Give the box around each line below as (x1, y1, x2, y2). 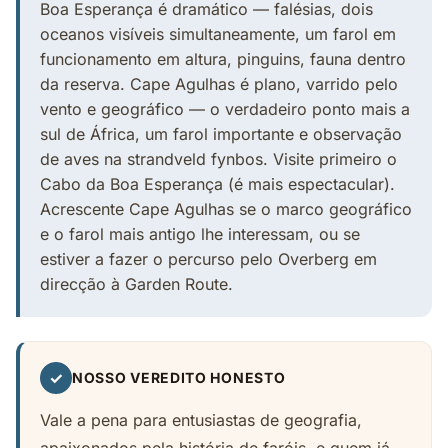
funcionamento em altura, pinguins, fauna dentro (40, 49, 406, 69)
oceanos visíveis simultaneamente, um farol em (40, 24, 396, 44)
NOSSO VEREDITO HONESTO (72, 369, 286, 386)
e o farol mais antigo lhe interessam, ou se (40, 224, 360, 244)
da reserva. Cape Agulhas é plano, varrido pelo (40, 74, 398, 94)
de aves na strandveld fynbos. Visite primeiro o (40, 149, 397, 169)
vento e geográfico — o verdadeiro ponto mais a (40, 99, 410, 119)
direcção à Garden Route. (40, 274, 233, 294)
